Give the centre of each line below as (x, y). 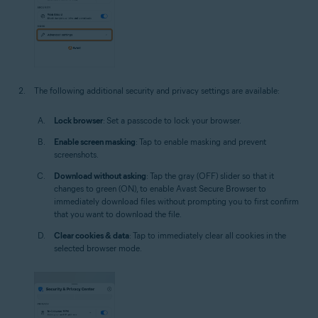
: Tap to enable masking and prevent (201, 141)
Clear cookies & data (92, 235)
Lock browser (78, 120)
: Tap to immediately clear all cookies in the (208, 235)
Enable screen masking (95, 141)
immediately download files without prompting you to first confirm (176, 201)
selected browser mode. (98, 248)
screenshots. (76, 154)
